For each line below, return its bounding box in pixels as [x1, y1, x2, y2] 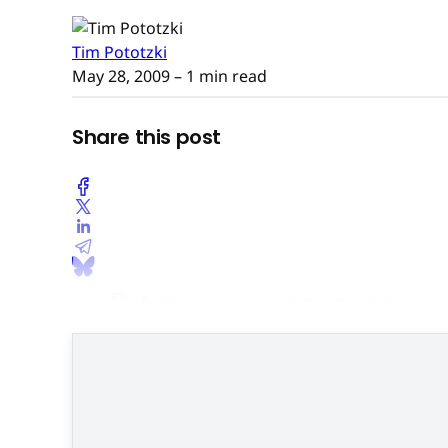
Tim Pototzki [72, 40, 167, 63]
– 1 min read [170, 64, 267, 87]
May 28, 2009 [72, 64, 170, 87]
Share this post [72, 123, 221, 152]
